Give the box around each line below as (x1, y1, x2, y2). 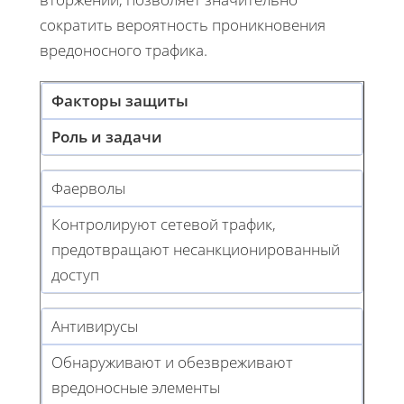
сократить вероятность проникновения (40, 14, 326, 36)
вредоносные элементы (51, 377, 220, 399)
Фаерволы (51, 178, 125, 199)
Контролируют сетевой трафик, (51, 214, 276, 235)
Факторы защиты (51, 90, 188, 112)
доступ (51, 264, 99, 286)
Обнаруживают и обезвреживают (51, 352, 293, 373)
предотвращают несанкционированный (51, 239, 340, 261)
